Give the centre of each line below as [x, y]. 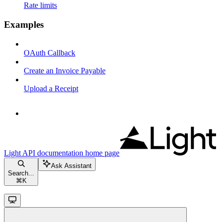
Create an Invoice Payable [65, 70]
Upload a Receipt [51, 88]
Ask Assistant [71, 166]
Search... [21, 173]
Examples [24, 24]
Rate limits [40, 5]
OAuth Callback [50, 53]
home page [101, 153]
